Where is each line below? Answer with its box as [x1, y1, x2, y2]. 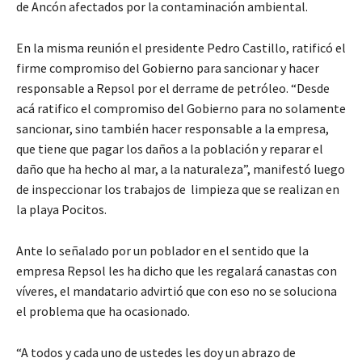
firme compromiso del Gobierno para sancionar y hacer [16, 60, 319, 77]
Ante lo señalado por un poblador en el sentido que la [16, 242, 309, 259]
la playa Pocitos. [16, 201, 107, 218]
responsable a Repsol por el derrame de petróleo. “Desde [16, 80, 330, 97]
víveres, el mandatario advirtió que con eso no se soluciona [16, 283, 337, 300]
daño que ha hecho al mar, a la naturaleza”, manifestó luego [16, 161, 345, 178]
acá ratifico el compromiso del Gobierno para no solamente [16, 100, 346, 117]
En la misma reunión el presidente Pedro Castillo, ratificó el [16, 40, 346, 57]
